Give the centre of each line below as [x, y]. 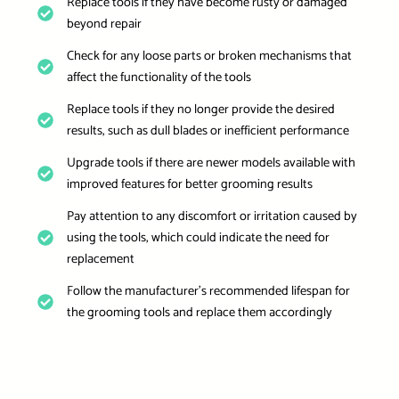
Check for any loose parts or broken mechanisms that [209, 56]
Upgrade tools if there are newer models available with [211, 163]
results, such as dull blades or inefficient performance [208, 130]
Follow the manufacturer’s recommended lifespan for [208, 291]
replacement [100, 259]
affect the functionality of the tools [159, 77]
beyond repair [104, 24]
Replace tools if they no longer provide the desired [200, 109]
